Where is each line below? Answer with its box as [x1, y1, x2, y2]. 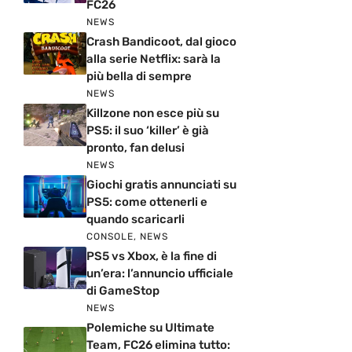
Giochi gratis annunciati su [86, 178, 236, 192]
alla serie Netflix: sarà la [86, 52, 221, 67]
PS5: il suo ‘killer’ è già [86, 123, 209, 138]
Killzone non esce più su [86, 106, 219, 121]
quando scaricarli [86, 212, 185, 227]
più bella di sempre [86, 69, 192, 84]
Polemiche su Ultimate [86, 321, 214, 335]
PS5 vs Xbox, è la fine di [86, 249, 217, 264]
